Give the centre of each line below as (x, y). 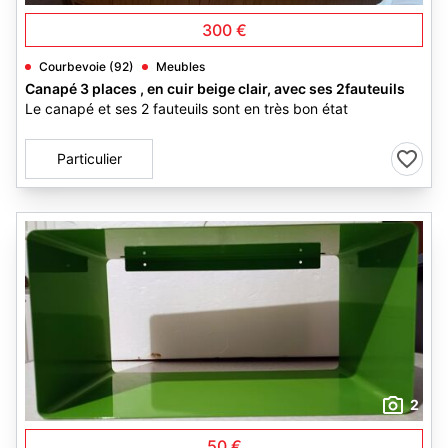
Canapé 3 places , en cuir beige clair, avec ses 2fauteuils (215, 88)
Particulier (89, 158)
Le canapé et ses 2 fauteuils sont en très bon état (186, 108)
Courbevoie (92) (86, 66)
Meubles (180, 66)
